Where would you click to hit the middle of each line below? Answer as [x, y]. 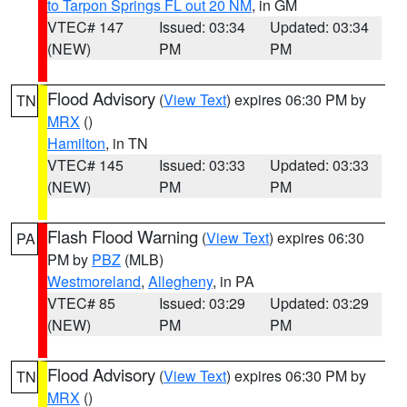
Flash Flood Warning [123, 236]
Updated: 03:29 [320, 303]
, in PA [233, 281]
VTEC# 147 [85, 27]
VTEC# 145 [85, 165]
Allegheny [180, 281]
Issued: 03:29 [202, 303]
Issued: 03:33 [202, 165]
